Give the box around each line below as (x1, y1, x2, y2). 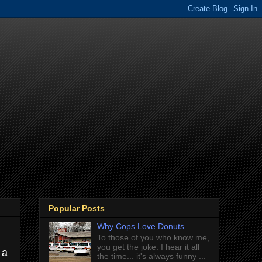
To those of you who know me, (96, 233, 209, 243)
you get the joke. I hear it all (96, 242, 199, 252)
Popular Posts (49, 204, 105, 213)
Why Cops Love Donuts (96, 222, 184, 232)
